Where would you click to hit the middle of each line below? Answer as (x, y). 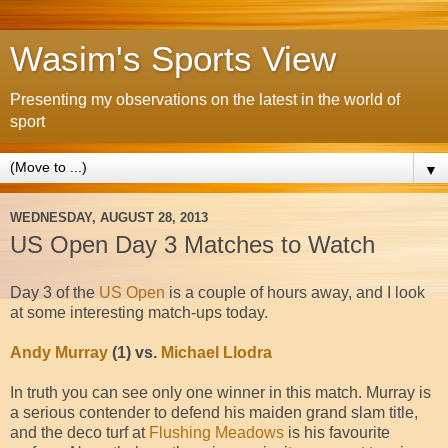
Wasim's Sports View (173, 59)
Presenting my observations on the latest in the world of (205, 99)
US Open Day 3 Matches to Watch (192, 244)
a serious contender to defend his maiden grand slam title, (214, 412)
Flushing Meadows (216, 432)
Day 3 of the (54, 292)
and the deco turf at (79, 432)
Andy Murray (59, 352)
